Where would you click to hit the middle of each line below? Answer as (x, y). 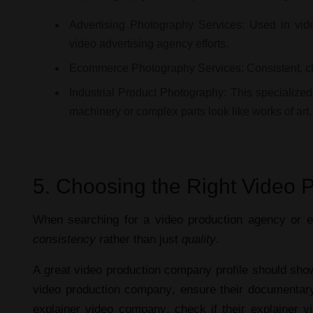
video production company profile (161, 270)
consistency (64, 239)
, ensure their (210, 289)
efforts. (211, 43)
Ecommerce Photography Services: (156, 68)
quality (199, 239)
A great (54, 270)
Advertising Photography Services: (157, 24)
